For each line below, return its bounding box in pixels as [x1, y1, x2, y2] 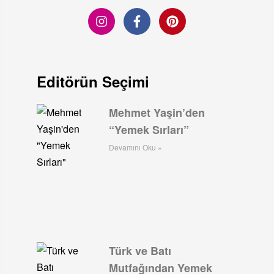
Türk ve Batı [109, 243, 172, 259]
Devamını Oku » [109, 141, 163, 152]
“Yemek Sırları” [109, 121, 190, 138]
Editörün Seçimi [36, 70, 149, 92]
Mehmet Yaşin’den [109, 104, 206, 120]
